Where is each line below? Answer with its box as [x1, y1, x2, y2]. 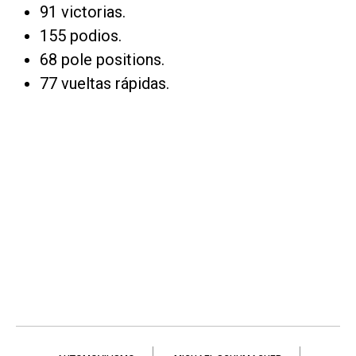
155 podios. [40, 25, 122, 45]
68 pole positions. [40, 49, 164, 69]
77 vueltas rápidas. [40, 73, 169, 93]
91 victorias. [40, 2, 126, 21]
